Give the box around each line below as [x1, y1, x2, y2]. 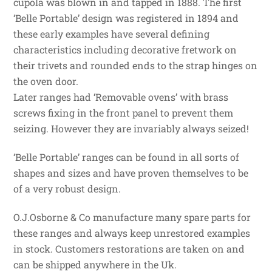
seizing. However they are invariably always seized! [13, 122, 250, 135]
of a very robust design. [13, 182, 121, 195]
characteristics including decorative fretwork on [13, 43, 237, 56]
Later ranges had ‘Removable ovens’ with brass [13, 90, 229, 104]
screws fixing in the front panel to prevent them [13, 106, 234, 120]
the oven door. [13, 75, 79, 88]
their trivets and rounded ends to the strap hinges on [13, 59, 258, 72]
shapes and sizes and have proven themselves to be [13, 166, 249, 179]
